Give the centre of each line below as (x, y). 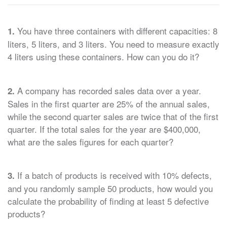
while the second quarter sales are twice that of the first (113, 116)
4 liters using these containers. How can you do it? (103, 56)
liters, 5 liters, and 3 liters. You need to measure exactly (113, 44)
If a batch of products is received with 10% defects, (113, 175)
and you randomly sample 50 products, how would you (110, 188)
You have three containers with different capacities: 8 (116, 31)
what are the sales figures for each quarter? (90, 141)
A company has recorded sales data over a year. (108, 90)
